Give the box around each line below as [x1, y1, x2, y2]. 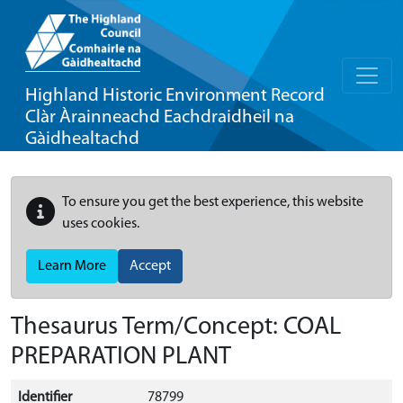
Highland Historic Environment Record [25, 86, 325, 105]
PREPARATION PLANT [11, 345, 231, 370]
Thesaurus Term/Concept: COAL [11, 315, 341, 340]
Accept [130, 259, 171, 273]
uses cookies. [62, 217, 139, 231]
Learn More [38, 259, 106, 273]
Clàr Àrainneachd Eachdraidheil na [25, 108, 294, 127]
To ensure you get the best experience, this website [62, 195, 363, 210]
